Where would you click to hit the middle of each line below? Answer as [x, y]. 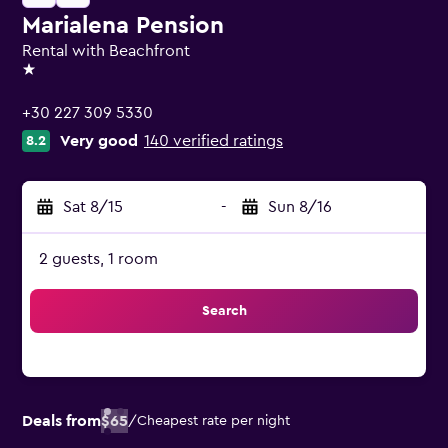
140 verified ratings [213, 141]
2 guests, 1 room [98, 259]
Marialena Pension [123, 26]
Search [224, 311]
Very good [99, 141]
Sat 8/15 [93, 207]
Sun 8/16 [300, 207]
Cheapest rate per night [213, 421]
